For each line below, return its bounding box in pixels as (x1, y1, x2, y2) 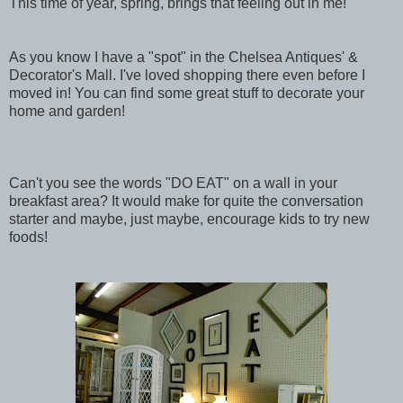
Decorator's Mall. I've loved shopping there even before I (9, 67, 365, 83)
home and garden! (9, 103, 125, 119)
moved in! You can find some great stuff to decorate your (9, 85, 364, 101)
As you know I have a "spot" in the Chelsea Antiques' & (9, 49, 358, 65)
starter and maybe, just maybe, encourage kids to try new (9, 210, 370, 227)
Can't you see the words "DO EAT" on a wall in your (9, 175, 337, 191)
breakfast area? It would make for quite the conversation (9, 193, 363, 209)
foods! (9, 228, 48, 245)
